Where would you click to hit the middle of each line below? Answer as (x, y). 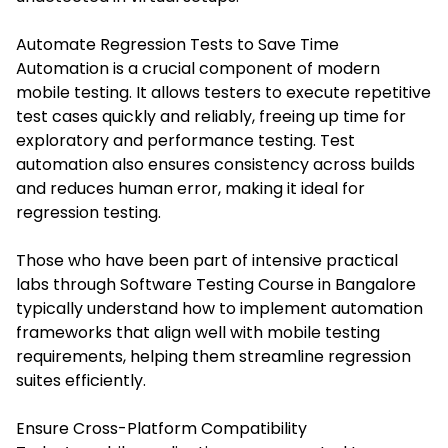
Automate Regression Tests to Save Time (177, 44)
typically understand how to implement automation (219, 308)
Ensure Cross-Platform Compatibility (161, 428)
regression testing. (88, 212)
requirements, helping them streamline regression (213, 356)
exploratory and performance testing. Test (185, 140)
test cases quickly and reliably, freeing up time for (211, 116)
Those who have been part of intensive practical (207, 260)
